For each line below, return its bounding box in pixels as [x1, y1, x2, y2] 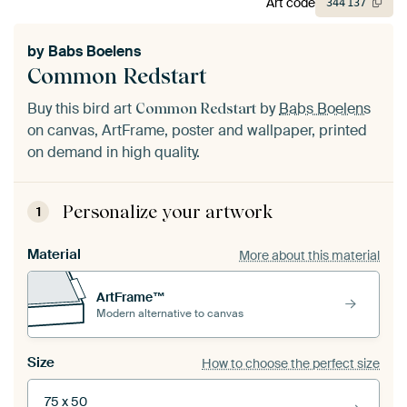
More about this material [239, 246, 380, 263]
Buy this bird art [27, 99, 135, 119]
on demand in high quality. [27, 143, 200, 163]
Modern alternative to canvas [96, 305, 243, 321]
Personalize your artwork [63, 201, 273, 223]
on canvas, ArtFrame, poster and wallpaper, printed [27, 121, 367, 141]
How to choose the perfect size [202, 354, 380, 372]
